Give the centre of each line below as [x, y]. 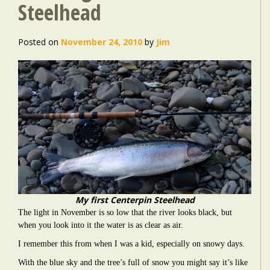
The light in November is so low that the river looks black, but [125, 212]
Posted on [38, 42]
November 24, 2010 [102, 42]
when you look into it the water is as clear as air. [101, 225]
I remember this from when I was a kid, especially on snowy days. [131, 244]
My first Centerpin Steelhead [135, 200]
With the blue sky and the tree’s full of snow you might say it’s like [133, 262]
